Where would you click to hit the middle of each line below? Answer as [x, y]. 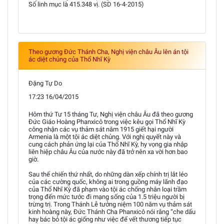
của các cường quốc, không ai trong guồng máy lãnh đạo [108, 182]
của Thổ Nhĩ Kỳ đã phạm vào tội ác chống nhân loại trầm [107, 189]
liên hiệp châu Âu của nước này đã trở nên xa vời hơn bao [108, 152]
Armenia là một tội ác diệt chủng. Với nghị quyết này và [105, 137]
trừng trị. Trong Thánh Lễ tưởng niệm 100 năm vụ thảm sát [110, 204]
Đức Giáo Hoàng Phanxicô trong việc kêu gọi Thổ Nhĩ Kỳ [107, 122]
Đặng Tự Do [45, 83]
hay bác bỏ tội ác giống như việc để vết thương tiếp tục [105, 219]
